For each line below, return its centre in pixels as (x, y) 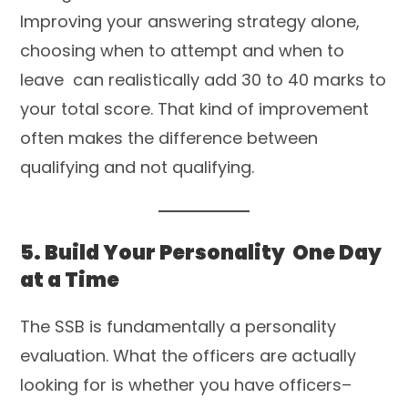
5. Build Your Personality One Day (201, 252)
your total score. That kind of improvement (195, 108)
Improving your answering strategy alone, (190, 21)
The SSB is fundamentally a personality (178, 326)
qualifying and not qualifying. (138, 167)
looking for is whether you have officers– (186, 384)
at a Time (70, 280)
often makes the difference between (169, 138)
